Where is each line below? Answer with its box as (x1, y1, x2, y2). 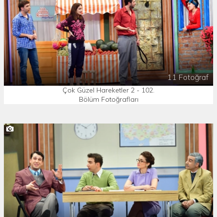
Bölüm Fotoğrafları (78, 95, 139, 104)
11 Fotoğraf (167, 72, 208, 82)
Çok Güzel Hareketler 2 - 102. (62, 86, 155, 94)
